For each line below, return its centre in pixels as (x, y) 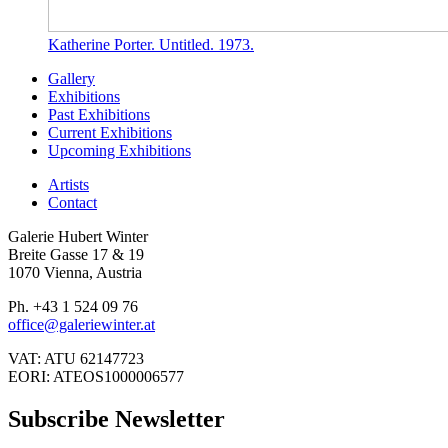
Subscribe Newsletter (116, 418)
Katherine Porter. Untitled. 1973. (151, 44)
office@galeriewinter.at (81, 324)
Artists (68, 184)
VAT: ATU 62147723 (76, 358)
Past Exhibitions (99, 114)
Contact (72, 202)
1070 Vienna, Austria (75, 272)
